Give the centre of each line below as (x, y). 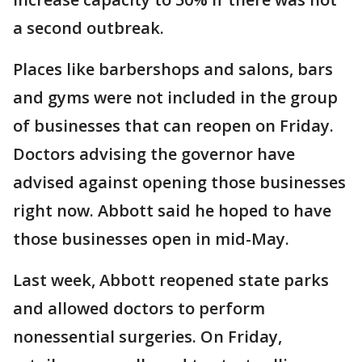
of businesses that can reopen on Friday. (173, 126)
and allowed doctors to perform (139, 308)
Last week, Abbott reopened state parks (171, 280)
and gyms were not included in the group (175, 97)
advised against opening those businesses (179, 182)
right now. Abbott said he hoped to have (172, 210)
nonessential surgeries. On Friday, (147, 337)
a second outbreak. (88, 28)
